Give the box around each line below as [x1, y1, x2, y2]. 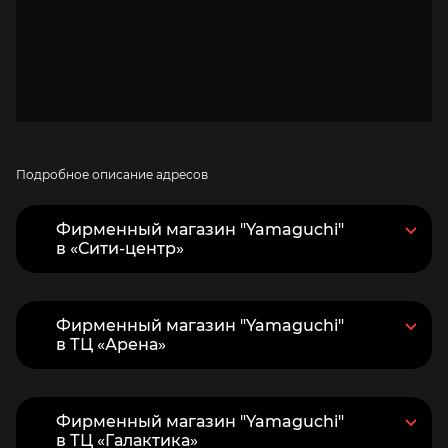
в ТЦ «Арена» [56, 334, 166, 354]
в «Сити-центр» [56, 238, 184, 258]
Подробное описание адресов [16, 166, 208, 182]
